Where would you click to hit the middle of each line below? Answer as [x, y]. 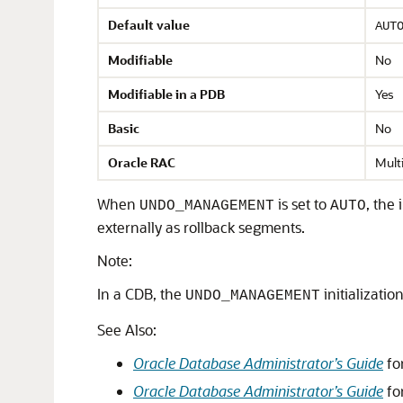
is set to [302, 204]
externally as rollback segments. [201, 227]
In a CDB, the [141, 294]
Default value [149, 25]
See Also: [127, 330]
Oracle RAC [142, 162]
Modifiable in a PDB [166, 94]
